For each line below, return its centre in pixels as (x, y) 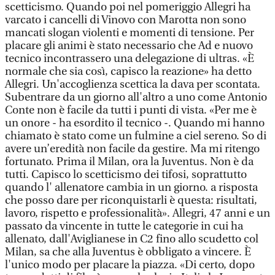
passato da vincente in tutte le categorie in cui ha (124, 226)
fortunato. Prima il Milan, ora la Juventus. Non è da (129, 162)
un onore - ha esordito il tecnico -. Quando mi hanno (135, 123)
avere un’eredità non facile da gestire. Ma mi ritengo (132, 149)
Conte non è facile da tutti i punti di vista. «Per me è (131, 110)
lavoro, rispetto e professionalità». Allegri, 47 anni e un (137, 213)
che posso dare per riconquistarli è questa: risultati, (131, 200)
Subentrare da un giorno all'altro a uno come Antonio (136, 97)
